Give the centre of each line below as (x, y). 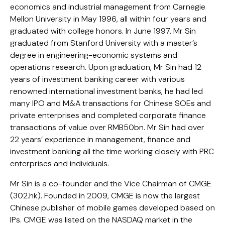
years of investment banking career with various (97, 79)
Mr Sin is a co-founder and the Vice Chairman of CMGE (111, 184)
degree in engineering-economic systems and (94, 55)
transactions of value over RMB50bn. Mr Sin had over (107, 128)
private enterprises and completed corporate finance (108, 116)
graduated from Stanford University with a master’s (104, 43)
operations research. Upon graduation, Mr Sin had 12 (106, 67)
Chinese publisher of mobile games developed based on (113, 208)
